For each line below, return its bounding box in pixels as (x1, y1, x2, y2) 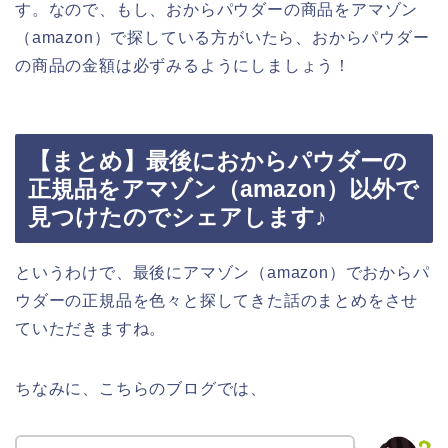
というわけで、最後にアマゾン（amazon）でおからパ (15, 264, 430, 282)
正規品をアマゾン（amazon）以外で (28, 176, 419, 203)
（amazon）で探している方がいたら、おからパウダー (15, 28, 430, 46)
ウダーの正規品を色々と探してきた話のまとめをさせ (15, 292, 419, 310)
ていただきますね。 (15, 320, 167, 338)
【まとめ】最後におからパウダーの (28, 148, 407, 175)
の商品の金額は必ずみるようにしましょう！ (15, 56, 351, 74)
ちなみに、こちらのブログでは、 (15, 380, 267, 398)
